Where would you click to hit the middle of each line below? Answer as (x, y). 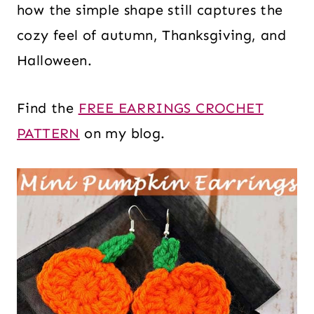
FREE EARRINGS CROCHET (171, 108)
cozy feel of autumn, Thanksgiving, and (152, 35)
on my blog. (122, 133)
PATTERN (48, 133)
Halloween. (55, 60)
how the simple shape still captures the (150, 10)
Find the (48, 108)
